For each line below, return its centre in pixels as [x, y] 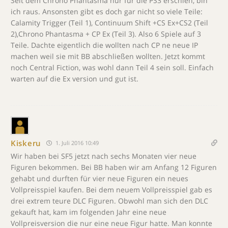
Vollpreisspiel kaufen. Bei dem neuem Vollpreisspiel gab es [111, 190]
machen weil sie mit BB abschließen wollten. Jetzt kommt [108, 56]
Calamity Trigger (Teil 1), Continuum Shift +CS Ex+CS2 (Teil [109, 23]
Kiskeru [26, 143]
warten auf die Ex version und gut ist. [75, 79]
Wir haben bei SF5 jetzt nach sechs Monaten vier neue [104, 156]
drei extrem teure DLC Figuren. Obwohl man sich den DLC [109, 201]
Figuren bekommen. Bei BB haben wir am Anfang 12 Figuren [114, 167]
